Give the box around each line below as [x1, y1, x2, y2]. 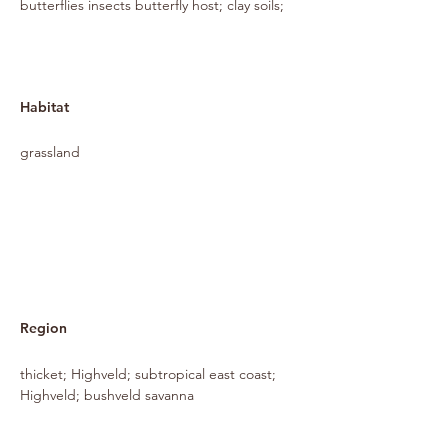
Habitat [20, 98, 69, 116]
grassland [20, 143, 80, 161]
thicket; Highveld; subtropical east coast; [20, 365, 276, 383]
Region [20, 319, 67, 337]
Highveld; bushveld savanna [20, 386, 194, 404]
